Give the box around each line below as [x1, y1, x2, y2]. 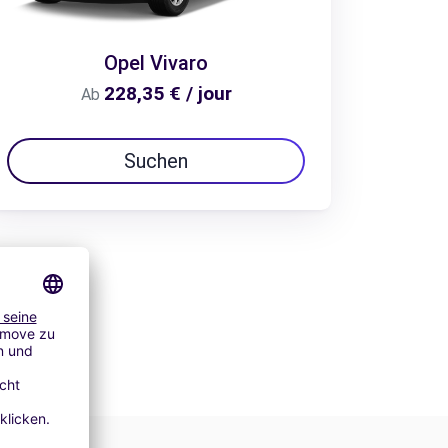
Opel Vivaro [104, 51, 208, 76]
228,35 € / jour [103, 82, 232, 106]
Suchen [124, 149, 188, 173]
